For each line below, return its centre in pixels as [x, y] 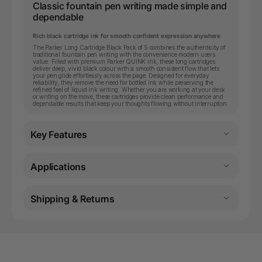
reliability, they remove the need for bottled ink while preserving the [123, 82]
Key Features [59, 134]
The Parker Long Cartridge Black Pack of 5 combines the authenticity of [129, 47]
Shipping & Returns [73, 199]
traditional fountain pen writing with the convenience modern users [124, 54]
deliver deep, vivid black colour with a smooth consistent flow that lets [126, 68]
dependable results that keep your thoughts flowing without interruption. [131, 103]
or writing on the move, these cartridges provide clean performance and [128, 96]
